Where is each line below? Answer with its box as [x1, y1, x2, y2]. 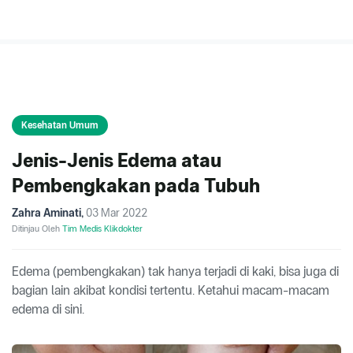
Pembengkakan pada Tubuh [12, 174, 260, 198]
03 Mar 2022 [86, 206, 147, 220]
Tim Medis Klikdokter [62, 223, 143, 235]
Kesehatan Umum [21, 120, 98, 132]
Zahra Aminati [12, 206, 81, 220]
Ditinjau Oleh [12, 223, 62, 235]
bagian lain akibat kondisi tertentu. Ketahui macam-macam [12, 283, 329, 299]
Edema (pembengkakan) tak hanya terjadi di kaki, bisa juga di [12, 264, 339, 280]
